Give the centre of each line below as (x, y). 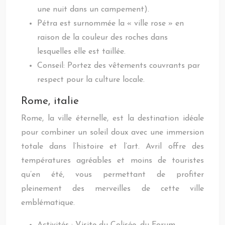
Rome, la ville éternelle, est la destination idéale (113, 119)
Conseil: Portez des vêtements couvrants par (119, 66)
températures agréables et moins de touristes (113, 161)
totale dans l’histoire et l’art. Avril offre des (113, 147)
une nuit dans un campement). (93, 10)
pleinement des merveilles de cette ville (113, 189)
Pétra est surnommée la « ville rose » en (110, 24)
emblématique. (48, 203)
